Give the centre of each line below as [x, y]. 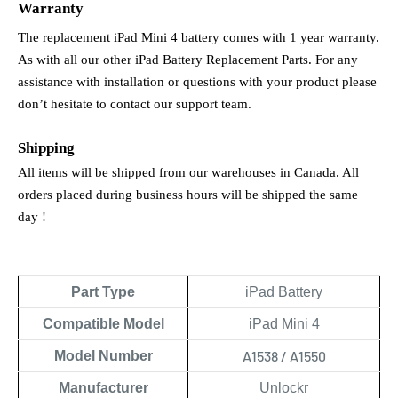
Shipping [46, 147]
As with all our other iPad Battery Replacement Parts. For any [188, 59]
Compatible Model [103, 323]
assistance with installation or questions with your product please [197, 81]
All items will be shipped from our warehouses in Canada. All [188, 172]
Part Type [103, 291]
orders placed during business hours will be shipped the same [188, 194]
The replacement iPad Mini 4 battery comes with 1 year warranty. [199, 37]
